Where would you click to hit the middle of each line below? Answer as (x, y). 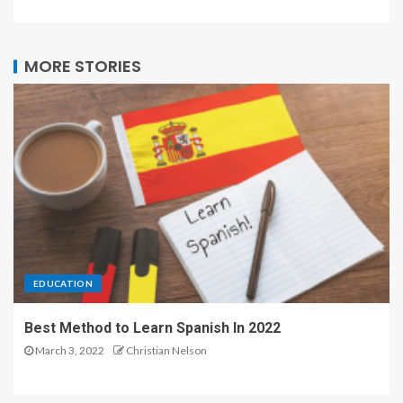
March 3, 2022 (69, 351)
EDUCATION (63, 284)
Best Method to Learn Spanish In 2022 (152, 328)
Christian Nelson (166, 351)
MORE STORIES (83, 67)
